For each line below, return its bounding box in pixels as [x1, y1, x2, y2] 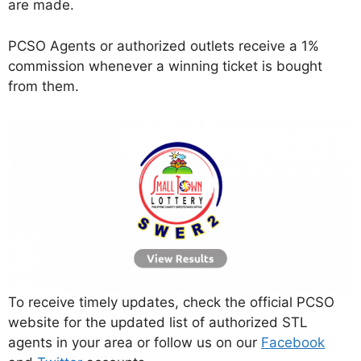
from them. [8, 77, 79, 94]
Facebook [261, 334, 325, 351]
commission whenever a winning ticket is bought [8, 57, 322, 74]
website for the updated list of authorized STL [8, 314, 308, 331]
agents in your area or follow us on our [8, 334, 261, 351]
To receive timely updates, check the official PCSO [8, 294, 334, 311]
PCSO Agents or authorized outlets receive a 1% [8, 37, 319, 54]
